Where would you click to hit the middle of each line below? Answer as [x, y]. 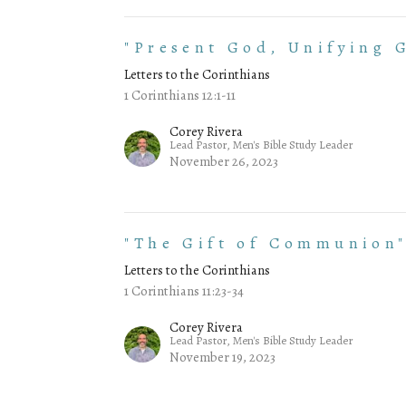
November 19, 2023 [223, 358]
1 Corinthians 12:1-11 [180, 96]
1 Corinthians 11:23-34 [184, 291]
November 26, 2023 [224, 162]
